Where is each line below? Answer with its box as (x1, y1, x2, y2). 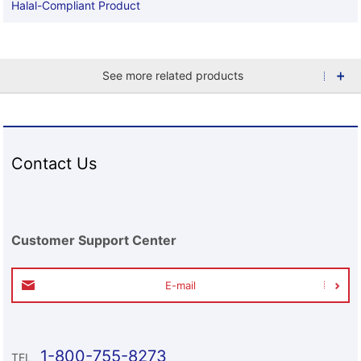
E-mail (165, 278, 196, 292)
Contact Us (11, 153, 98, 173)
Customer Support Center (11, 231, 177, 248)
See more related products (102, 68, 243, 82)
